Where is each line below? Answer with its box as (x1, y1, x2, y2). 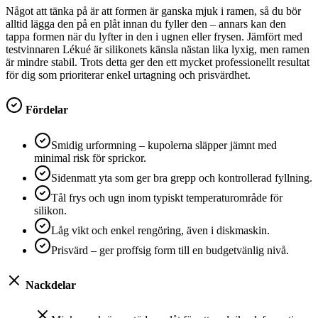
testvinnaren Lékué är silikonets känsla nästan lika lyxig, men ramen (6, 43, 309, 56)
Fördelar (23, 104, 68, 116)
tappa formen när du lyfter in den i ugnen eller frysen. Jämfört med (6, 31, 302, 43)
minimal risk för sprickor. (34, 151, 146, 164)
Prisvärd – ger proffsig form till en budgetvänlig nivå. (51, 243, 289, 256)
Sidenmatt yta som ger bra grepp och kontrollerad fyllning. (51, 171, 312, 184)
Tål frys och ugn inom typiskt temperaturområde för (51, 191, 283, 204)
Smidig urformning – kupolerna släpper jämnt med (51, 138, 277, 151)
